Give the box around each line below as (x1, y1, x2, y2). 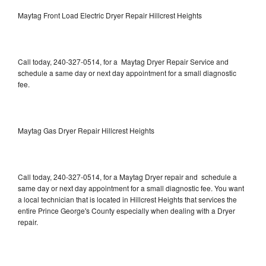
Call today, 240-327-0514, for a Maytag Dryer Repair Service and (18, 56, 229, 66)
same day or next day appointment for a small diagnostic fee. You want (18, 182, 244, 193)
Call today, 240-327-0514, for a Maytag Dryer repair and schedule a (18, 171, 237, 182)
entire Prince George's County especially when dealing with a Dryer (18, 205, 235, 216)
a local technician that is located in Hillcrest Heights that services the (18, 194, 237, 204)
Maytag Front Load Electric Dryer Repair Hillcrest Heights (18, 9, 202, 20)
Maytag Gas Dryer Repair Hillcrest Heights (18, 125, 154, 135)
